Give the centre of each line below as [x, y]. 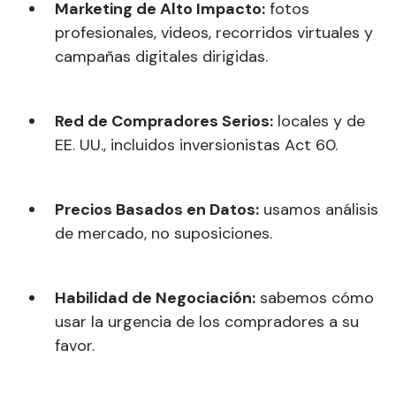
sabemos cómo [315, 297]
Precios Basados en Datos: [157, 209]
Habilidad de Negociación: [155, 297]
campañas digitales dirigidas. [161, 56]
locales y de [319, 121]
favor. [75, 345]
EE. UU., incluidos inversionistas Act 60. [196, 145]
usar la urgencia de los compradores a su [207, 321]
